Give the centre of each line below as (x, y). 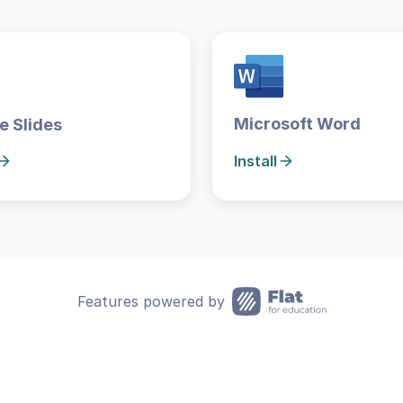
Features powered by (151, 302)
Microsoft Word (297, 124)
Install (255, 161)
